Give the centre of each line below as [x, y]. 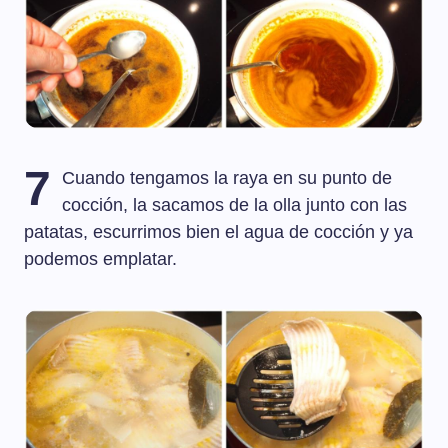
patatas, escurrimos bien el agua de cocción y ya [218, 232]
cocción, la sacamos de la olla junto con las [235, 205]
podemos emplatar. [100, 259]
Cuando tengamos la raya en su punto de [227, 178]
